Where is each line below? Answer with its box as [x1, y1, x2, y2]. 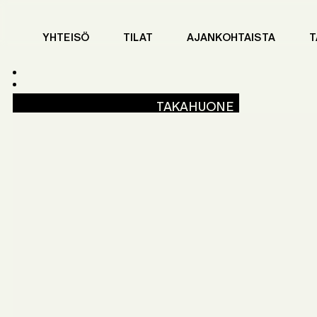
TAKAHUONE [156, 99, 234, 114]
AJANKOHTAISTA [186, 30, 275, 43]
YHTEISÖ [42, 30, 90, 43]
